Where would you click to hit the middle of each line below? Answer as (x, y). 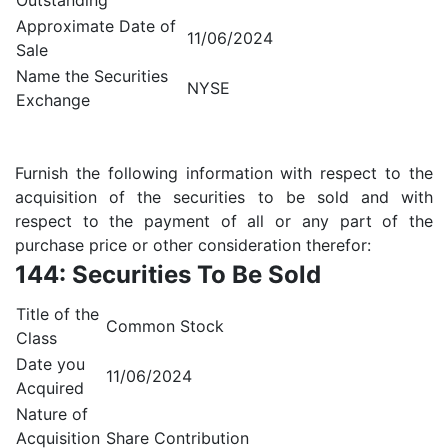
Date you (50, 364)
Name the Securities (92, 76)
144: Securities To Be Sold (168, 274)
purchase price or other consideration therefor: (193, 245)
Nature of (52, 414)
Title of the (57, 314)
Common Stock (165, 326)
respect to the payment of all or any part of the (224, 221)
